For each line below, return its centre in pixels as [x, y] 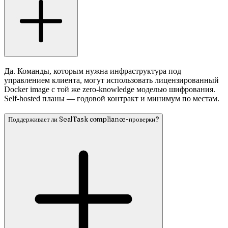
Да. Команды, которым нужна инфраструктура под [93, 71]
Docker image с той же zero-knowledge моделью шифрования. [110, 90]
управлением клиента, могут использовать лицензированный [111, 80]
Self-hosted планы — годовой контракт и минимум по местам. [112, 99]
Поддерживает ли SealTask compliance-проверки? [83, 119]
